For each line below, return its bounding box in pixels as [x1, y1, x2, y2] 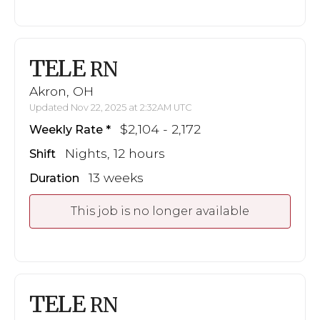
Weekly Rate [29, 123, 103, 137]
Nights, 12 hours [65, 146, 165, 161]
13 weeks [89, 170, 144, 186]
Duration [29, 171, 79, 186]
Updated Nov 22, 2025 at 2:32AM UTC [29, 102, 192, 114]
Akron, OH [29, 84, 94, 99]
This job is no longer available [71, 204, 249, 219]
